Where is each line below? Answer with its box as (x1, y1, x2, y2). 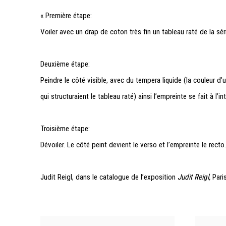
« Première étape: (40, 11, 92, 20)
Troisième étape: (40, 124, 90, 133)
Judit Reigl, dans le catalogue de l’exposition (40, 172, 178, 182)
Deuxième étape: (40, 59, 90, 69)
